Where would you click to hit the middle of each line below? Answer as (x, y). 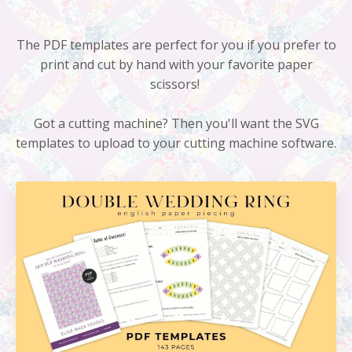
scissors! (176, 84)
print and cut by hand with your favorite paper (176, 64)
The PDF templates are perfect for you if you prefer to (176, 44)
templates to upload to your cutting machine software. (176, 143)
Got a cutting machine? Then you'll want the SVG (176, 123)
